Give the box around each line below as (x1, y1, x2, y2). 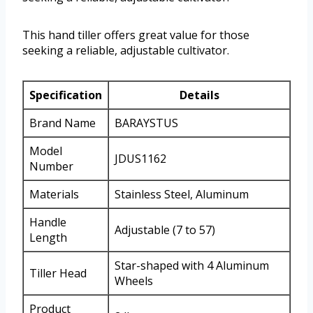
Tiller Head (29, 265, 87, 281)
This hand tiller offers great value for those (22, 27, 249, 43)
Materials (29, 186, 79, 202)
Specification (29, 87, 102, 103)
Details (179, 87, 219, 103)
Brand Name (29, 115, 96, 131)
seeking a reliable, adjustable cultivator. (22, 42, 229, 58)
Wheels (115, 272, 153, 289)
